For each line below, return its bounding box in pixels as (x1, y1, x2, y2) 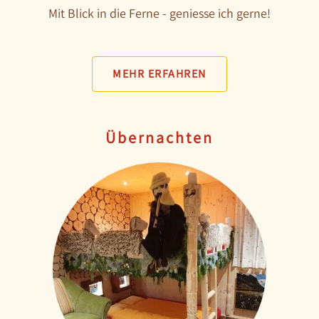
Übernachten (105, 127, 214, 147)
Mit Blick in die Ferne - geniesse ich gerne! (48, 5, 271, 21)
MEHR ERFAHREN (113, 66, 206, 81)
